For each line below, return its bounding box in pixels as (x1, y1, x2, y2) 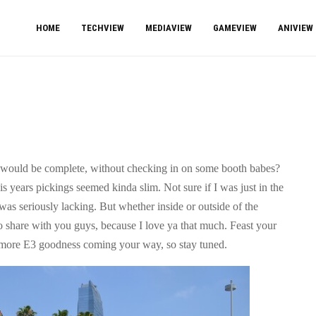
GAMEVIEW (213, 23, 257, 33)
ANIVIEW (278, 23, 313, 33)
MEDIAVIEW (145, 23, 192, 33)
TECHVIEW (81, 23, 124, 33)
